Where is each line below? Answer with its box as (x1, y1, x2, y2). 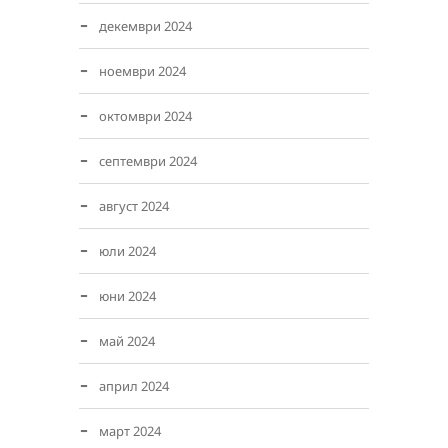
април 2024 (99, 377, 169, 395)
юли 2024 (99, 242, 156, 260)
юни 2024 (99, 287, 156, 305)
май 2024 (99, 332, 155, 350)
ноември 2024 (99, 62, 186, 80)
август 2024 (99, 197, 169, 215)
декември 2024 (99, 17, 192, 35)
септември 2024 (99, 152, 197, 170)
